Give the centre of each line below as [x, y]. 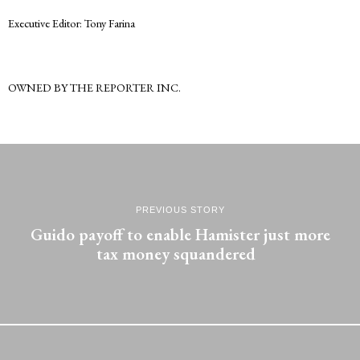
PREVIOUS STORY [180, 210]
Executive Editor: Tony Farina [72, 22]
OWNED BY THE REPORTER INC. [94, 87]
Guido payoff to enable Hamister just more [180, 235]
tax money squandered [180, 254]
